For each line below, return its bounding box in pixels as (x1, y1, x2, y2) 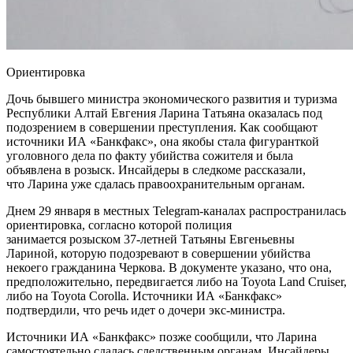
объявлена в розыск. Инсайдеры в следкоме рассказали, (6, 162, 306, 176)
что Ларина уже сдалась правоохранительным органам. (6, 176, 305, 191)
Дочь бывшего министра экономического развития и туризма (6, 91, 337, 106)
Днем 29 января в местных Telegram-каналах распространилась (6, 203, 346, 217)
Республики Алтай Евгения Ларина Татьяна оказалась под (6, 106, 322, 120)
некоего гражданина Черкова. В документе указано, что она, (6, 260, 332, 274)
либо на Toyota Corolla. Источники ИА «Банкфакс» (6, 288, 282, 303)
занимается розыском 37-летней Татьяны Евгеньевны (6, 232, 295, 246)
